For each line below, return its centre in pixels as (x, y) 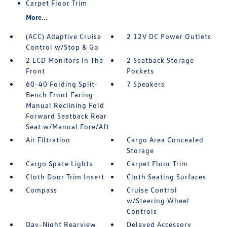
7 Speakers (146, 84)
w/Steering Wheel (158, 200)
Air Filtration (48, 140)
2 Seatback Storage (161, 60)
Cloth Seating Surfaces (167, 177)
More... (36, 17)
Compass (41, 190)
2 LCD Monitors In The (64, 60)
